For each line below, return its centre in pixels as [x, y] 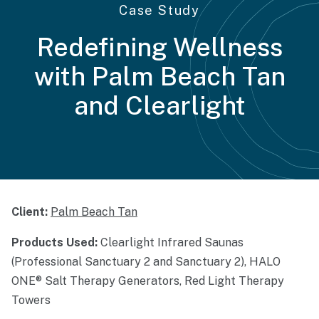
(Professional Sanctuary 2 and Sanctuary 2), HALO [146, 262]
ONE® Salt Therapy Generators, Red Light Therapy [148, 281]
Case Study [159, 10]
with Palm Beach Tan [159, 77]
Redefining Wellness [159, 47]
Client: [30, 212]
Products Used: [54, 243]
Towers [31, 300]
